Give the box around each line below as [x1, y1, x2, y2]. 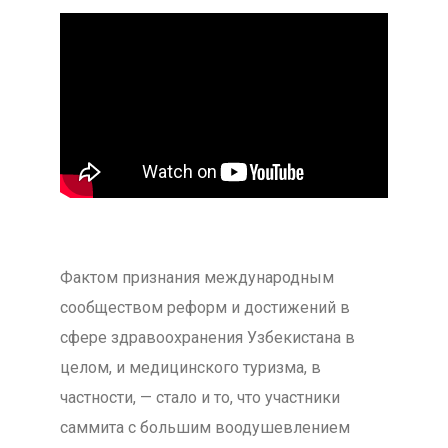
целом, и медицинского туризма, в [59, 357, 321, 377]
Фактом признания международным [59, 267, 334, 287]
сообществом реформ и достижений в [59, 297, 350, 317]
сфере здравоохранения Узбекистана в [59, 327, 355, 347]
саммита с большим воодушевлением [59, 417, 350, 437]
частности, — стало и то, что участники [59, 387, 340, 407]
